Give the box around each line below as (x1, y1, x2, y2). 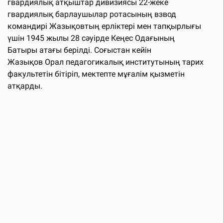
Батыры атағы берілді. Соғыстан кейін (7, 45, 151, 55)
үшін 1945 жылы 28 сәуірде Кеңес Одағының (7, 33, 175, 43)
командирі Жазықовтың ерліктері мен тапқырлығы (7, 21, 201, 31)
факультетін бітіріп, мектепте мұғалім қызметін (7, 69, 185, 79)
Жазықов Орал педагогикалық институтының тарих (7, 57, 204, 67)
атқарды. (7, 81, 42, 91)
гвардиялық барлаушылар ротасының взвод (7, 9, 176, 19)
